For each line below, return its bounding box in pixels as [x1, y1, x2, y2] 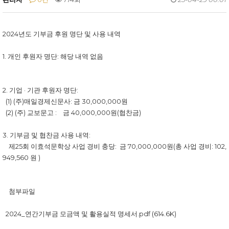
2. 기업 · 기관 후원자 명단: [3, 86, 78, 94]
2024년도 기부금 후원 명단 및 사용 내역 [3, 30, 121, 38]
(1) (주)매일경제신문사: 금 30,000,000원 [3, 97, 128, 105]
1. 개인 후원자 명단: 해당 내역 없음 [3, 52, 103, 60]
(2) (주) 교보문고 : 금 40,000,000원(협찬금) [3, 108, 141, 117]
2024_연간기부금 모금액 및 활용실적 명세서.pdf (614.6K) [3, 210, 176, 218]
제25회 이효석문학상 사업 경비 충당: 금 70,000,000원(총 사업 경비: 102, [3, 142, 226, 150]
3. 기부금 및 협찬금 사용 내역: [3, 131, 90, 139]
